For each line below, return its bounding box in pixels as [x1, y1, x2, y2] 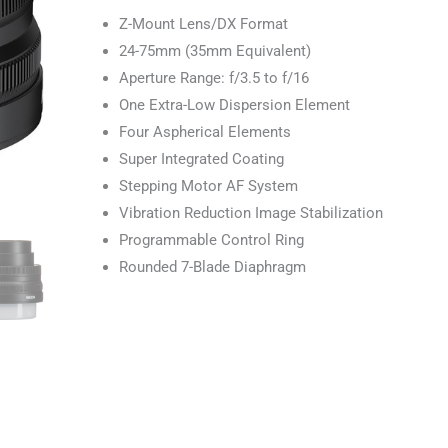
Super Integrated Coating [118, 150, 284, 169]
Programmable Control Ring [118, 231, 304, 250]
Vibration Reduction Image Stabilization [118, 204, 383, 223]
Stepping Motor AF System [118, 177, 298, 196]
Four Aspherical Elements [118, 123, 291, 142]
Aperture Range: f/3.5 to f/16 [118, 69, 309, 88]
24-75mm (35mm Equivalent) [118, 42, 311, 61]
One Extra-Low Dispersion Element [118, 96, 350, 115]
